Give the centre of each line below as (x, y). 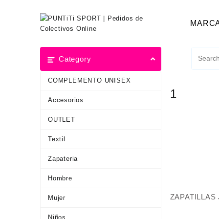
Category (75, 59)
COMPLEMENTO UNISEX (89, 80)
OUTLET (62, 120)
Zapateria (63, 159)
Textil (57, 139)
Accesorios (66, 100)
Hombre (60, 178)
